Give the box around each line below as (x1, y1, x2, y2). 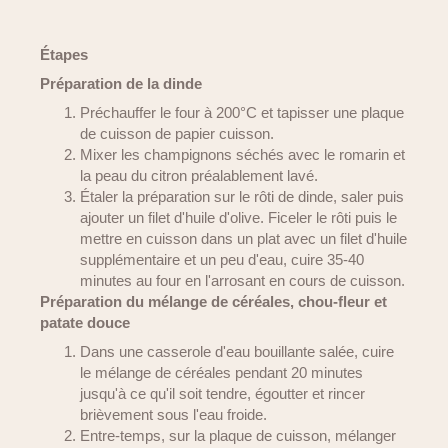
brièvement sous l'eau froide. (80, 406, 267, 423)
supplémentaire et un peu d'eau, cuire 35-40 (80, 251, 364, 268)
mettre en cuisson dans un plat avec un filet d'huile (80, 230, 407, 247)
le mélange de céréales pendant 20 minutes (80, 364, 363, 381)
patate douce (40, 314, 130, 331)
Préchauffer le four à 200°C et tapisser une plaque (80, 104, 404, 121)
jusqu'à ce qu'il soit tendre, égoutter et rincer (80, 385, 365, 402)
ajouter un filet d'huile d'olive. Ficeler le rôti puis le (80, 209, 397, 226)
